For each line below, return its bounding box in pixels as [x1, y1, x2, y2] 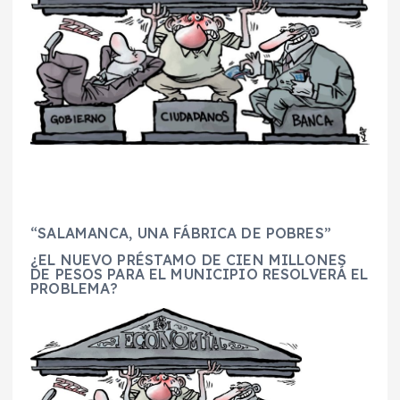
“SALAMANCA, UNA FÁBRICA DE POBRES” [30, 223, 331, 242]
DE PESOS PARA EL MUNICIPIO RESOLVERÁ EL [30, 264, 369, 283]
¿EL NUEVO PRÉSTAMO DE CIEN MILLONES [30, 250, 347, 269]
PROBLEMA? [30, 279, 119, 297]
